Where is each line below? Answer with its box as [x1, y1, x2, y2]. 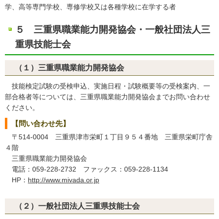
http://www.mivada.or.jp [28, 176, 99, 184]
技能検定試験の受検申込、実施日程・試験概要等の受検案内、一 [5, 82, 210, 90]
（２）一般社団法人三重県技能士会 [15, 202, 140, 210]
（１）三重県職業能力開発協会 [15, 64, 124, 72]
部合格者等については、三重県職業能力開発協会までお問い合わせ [5, 93, 210, 101]
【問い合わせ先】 [11, 119, 70, 128]
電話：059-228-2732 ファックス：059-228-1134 [5, 165, 168, 173]
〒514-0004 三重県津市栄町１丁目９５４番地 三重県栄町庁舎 [5, 133, 213, 141]
